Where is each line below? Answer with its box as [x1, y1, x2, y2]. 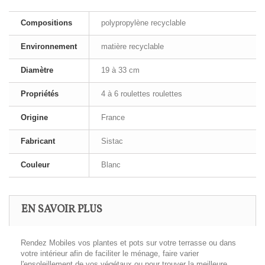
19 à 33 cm [101, 66, 140, 75]
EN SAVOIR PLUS [21, 202, 102, 217]
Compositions [21, 18, 72, 27]
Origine [21, 113, 48, 122]
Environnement [21, 42, 77, 51]
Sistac [101, 137, 123, 146]
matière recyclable [101, 42, 164, 51]
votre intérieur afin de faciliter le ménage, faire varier [21, 249, 199, 258]
